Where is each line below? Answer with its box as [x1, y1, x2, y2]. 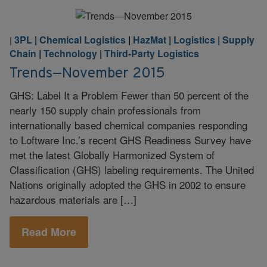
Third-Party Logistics [104, 46, 199, 60]
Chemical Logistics [39, 33, 126, 46]
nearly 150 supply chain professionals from [10, 102, 201, 117]
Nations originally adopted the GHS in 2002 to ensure [10, 176, 246, 192]
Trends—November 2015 [10, 64, 165, 83]
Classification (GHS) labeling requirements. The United [10, 162, 254, 177]
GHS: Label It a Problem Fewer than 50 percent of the [10, 87, 249, 103]
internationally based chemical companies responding [10, 117, 247, 132]
